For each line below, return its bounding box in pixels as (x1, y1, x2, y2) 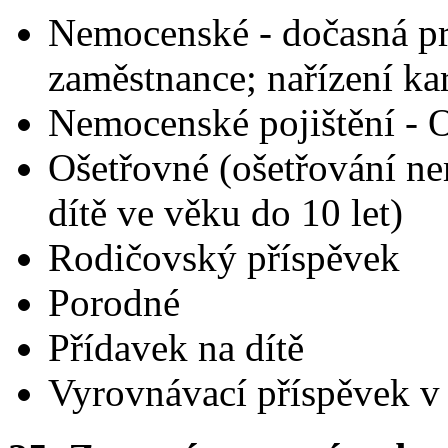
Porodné (48, 280, 180, 324)
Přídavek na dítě (48, 325, 304, 369)
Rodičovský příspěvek (48, 235, 400, 279)
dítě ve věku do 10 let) (48, 190, 403, 234)
